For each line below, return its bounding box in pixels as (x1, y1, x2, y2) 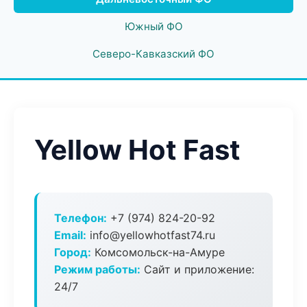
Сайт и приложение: (140, 262, 254, 276)
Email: (54, 228, 86, 242)
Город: (54, 245, 91, 259)
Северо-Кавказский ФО (93, 47, 214, 60)
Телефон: (54, 211, 107, 225)
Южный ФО (124, 20, 183, 33)
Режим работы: (54, 262, 140, 276)
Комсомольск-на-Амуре (91, 245, 225, 259)
